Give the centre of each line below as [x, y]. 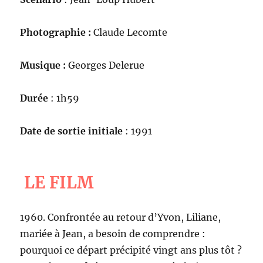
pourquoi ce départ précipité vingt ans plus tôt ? [131, 250]
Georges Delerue [107, 65]
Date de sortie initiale [72, 131]
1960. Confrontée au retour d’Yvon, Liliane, [121, 218]
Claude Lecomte [129, 33]
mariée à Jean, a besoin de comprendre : [113, 234]
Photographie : [56, 33]
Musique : [44, 65]
